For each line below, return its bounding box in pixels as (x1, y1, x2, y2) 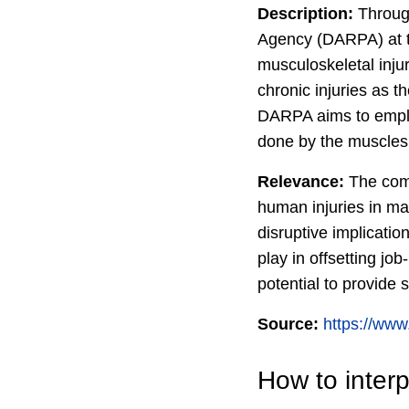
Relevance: (257, 173, 344, 191)
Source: (257, 315, 319, 333)
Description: (257, 5, 353, 23)
